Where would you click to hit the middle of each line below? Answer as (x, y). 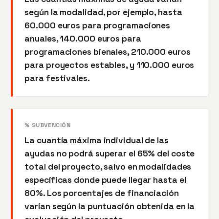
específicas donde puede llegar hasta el (105, 180)
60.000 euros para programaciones (98, 25)
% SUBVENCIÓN (48, 125)
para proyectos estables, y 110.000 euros (109, 65)
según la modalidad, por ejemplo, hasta (103, 12)
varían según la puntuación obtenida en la (110, 206)
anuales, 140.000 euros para (83, 38)
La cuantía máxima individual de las (97, 140)
